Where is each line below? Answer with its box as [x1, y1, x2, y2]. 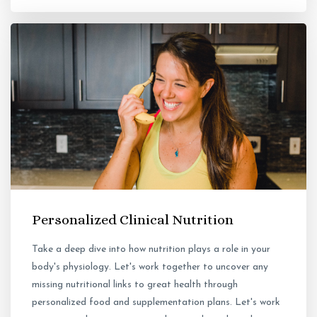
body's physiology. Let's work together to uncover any [32, 262, 268, 273]
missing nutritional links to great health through [32, 279, 238, 291]
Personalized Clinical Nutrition [32, 212, 234, 229]
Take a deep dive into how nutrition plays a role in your [32, 244, 270, 255]
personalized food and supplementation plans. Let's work [32, 297, 280, 309]
